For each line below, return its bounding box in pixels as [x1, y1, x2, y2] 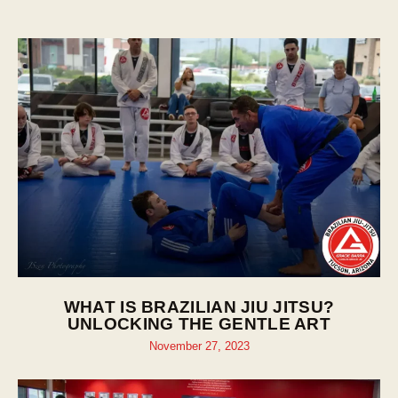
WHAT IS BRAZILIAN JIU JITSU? [63, 297, 335, 317]
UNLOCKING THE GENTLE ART [67, 314, 331, 334]
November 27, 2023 [148, 339, 250, 354]
